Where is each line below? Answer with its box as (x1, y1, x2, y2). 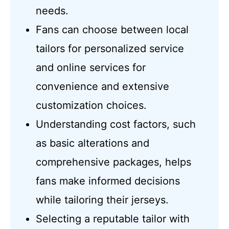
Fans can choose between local (36, 23, 189, 36)
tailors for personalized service (36, 42, 185, 55)
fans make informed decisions (36, 174, 180, 187)
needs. (36, 4, 69, 17)
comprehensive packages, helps (36, 155, 192, 168)
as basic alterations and (36, 136, 150, 149)
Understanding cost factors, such (36, 118, 196, 130)
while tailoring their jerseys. (36, 193, 169, 206)
